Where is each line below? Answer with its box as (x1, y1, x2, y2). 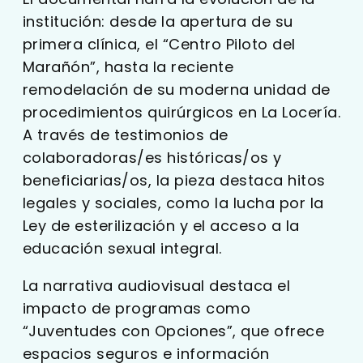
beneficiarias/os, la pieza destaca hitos (22, 169, 326, 190)
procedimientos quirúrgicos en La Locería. (22, 101, 341, 122)
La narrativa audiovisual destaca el (22, 275, 291, 296)
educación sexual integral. (22, 237, 222, 258)
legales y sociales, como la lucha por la (22, 192, 324, 213)
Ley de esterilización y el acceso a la (22, 215, 300, 236)
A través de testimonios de (22, 124, 228, 145)
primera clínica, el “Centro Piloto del (22, 33, 296, 54)
